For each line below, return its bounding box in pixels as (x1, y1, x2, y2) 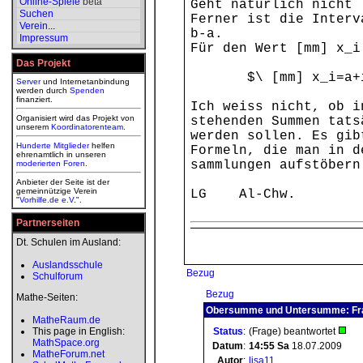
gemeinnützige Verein (16, 186, 97, 195)
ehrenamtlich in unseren (16, 150, 106, 159)
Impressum (19, 32, 68, 44)
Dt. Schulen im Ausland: (16, 237, 121, 248)
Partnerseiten (16, 217, 79, 228)
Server (16, 77, 41, 86)
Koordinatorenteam (51, 122, 123, 131)
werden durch (16, 86, 70, 95)
